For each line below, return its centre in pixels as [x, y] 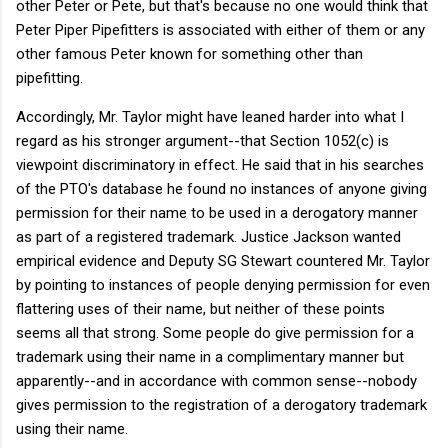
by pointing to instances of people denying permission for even [223, 284]
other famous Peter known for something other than [189, 53]
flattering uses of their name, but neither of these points [200, 308]
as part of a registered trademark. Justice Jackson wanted [208, 236]
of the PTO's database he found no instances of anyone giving [221, 188]
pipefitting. [49, 77]
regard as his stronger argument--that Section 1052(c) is [202, 140]
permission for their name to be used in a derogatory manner [217, 212]
